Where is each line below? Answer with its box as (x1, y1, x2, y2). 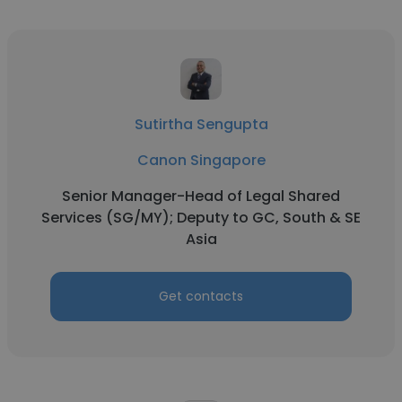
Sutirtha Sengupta (134, 114, 268, 135)
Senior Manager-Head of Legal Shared (62, 186, 340, 206)
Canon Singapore (136, 150, 266, 170)
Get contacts (159, 287, 243, 305)
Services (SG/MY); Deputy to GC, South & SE (41, 207, 361, 228)
